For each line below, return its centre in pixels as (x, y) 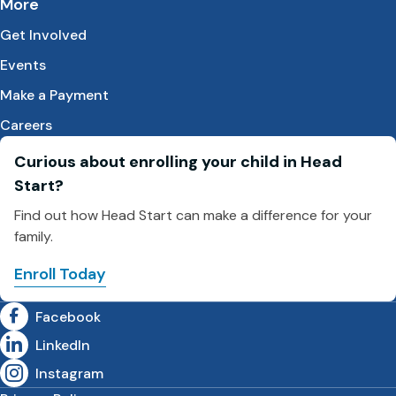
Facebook (68, 316)
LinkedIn (63, 345)
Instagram (69, 373)
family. (34, 236)
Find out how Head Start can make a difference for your (193, 215)
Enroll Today (60, 274)
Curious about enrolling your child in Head (178, 162)
